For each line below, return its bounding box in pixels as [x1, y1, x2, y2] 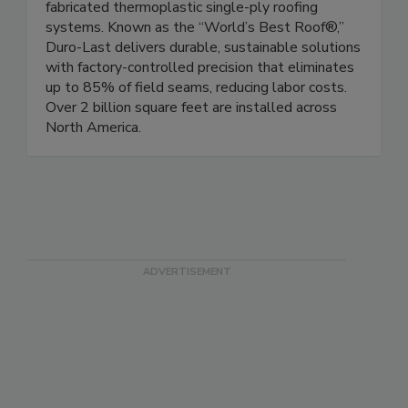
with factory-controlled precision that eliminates [46, 56, 354, 77]
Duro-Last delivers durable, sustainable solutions [46, 36, 361, 57]
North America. [46, 117, 141, 138]
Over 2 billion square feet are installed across [46, 97, 337, 117]
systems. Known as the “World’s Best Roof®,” [46, 16, 344, 37]
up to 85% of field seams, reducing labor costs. [46, 76, 347, 97]
